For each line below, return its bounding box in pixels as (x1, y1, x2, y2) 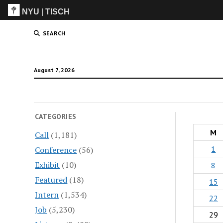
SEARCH (42, 29, 66, 37)
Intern (35, 189, 59, 200)
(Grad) (179, 27, 204, 36)
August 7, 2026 (33, 66, 75, 74)
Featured (35, 174, 68, 185)
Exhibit (35, 159, 60, 170)
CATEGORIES (35, 112, 77, 121)
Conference (35, 144, 77, 155)
